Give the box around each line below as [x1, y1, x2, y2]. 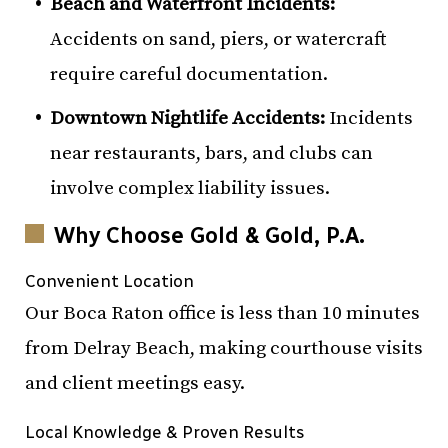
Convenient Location [25, 271, 194, 291]
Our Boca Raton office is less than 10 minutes [25, 302, 420, 325]
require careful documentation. [50, 62, 328, 86]
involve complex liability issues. [50, 177, 330, 200]
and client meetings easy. [25, 372, 245, 395]
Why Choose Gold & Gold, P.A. [54, 222, 365, 249]
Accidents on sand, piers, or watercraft [50, 27, 386, 51]
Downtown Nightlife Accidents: [50, 107, 325, 130]
